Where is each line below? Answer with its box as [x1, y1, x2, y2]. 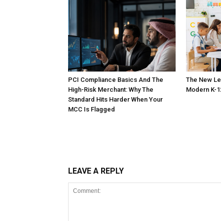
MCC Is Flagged [68, 106, 115, 113]
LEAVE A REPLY [68, 166, 124, 176]
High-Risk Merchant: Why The [68, 86, 153, 93]
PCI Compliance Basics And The [68, 76, 163, 83]
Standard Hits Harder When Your [68, 96, 163, 103]
